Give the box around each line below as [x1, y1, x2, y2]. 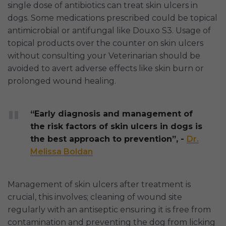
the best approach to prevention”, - [30, 134, 187, 144]
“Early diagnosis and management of [30, 109, 193, 119]
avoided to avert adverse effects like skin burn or [8, 64, 204, 74]
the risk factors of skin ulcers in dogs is [30, 122, 202, 132]
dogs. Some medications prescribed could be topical [8, 13, 217, 23]
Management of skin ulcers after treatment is [8, 180, 191, 190]
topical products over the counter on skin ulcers [8, 38, 203, 48]
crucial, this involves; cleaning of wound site [8, 192, 182, 202]
